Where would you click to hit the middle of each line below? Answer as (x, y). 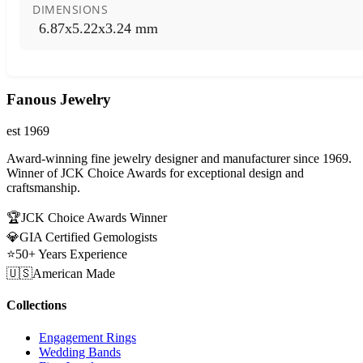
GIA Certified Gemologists (88, 237)
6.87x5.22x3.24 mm (98, 28)
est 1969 (28, 131)
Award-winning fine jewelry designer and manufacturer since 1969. (179, 159)
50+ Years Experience (71, 254)
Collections (36, 305)
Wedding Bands (80, 352)
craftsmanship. (43, 188)
